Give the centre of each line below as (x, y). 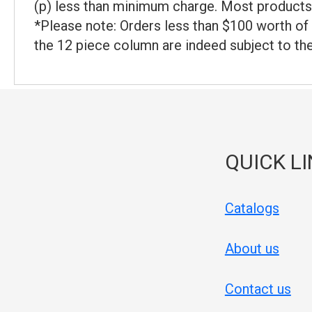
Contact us (258, 289)
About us (252, 248)
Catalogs (252, 208)
